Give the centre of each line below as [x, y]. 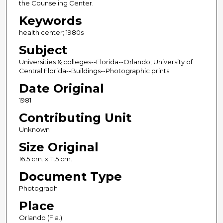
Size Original [58, 147]
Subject [43, 50]
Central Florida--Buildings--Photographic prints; [95, 70]
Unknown [34, 129]
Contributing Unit [75, 117]
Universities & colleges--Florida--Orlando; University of [106, 61]
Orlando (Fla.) [40, 217]
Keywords [50, 20]
